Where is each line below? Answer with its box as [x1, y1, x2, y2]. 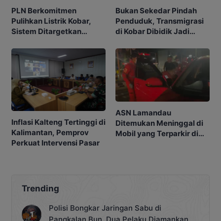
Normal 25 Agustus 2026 [11, 37, 100, 46]
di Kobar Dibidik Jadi [115, 26, 189, 36]
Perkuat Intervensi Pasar [11, 138, 100, 148]
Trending [22, 184, 59, 194]
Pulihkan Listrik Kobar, [11, 16, 91, 26]
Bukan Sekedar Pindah [115, 5, 197, 15]
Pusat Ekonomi [115, 37, 169, 46]
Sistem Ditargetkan [11, 26, 81, 36]
